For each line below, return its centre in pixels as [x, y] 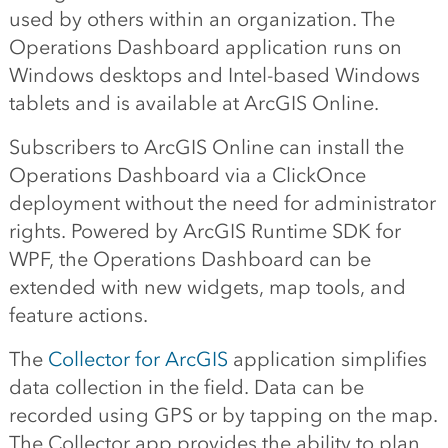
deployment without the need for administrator [222, 203]
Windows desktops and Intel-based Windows [214, 75]
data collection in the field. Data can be [186, 387]
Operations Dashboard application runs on [205, 47]
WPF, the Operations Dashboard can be [189, 259]
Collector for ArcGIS [137, 359]
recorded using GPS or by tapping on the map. [223, 415]
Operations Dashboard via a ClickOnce [187, 175]
